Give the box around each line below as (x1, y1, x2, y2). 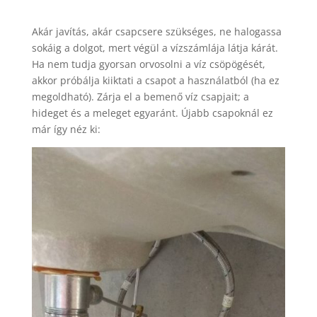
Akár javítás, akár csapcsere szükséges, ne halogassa (31, 25, 282, 38)
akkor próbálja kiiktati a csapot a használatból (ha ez (31, 74, 279, 87)
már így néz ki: (31, 122, 100, 136)
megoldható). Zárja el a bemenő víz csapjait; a (31, 90, 249, 103)
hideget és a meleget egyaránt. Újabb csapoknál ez (31, 106, 273, 120)
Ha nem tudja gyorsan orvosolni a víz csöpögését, (31, 57, 265, 71)
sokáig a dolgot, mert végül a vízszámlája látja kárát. (31, 41, 278, 54)
